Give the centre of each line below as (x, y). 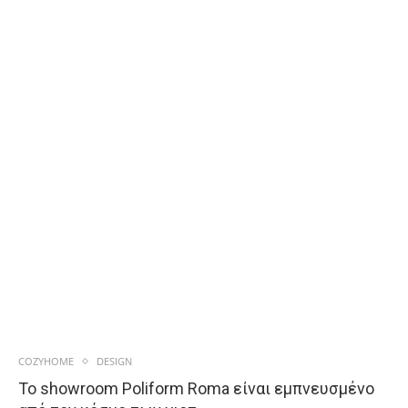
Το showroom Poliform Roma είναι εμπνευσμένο (196, 389)
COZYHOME (46, 362)
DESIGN (114, 362)
